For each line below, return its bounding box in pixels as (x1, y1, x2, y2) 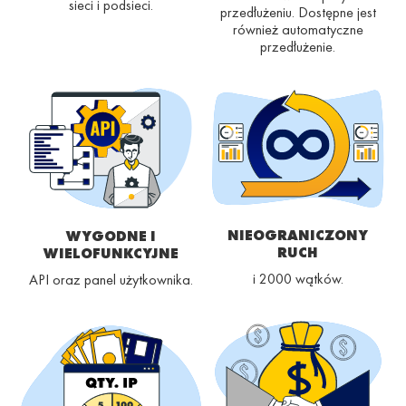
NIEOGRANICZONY (227, 225, 368, 245)
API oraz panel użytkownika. (29, 270, 193, 290)
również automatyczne (232, 20, 363, 40)
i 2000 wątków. (252, 268, 343, 288)
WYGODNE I (66, 227, 156, 246)
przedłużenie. (260, 37, 335, 57)
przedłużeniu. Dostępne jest (219, 3, 376, 23)
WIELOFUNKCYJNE (43, 244, 179, 264)
